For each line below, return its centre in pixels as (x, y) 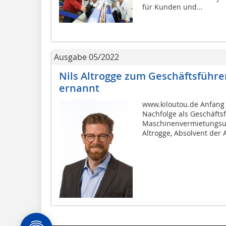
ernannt (79, 88)
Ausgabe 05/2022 (87, 57)
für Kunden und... (172, 7)
